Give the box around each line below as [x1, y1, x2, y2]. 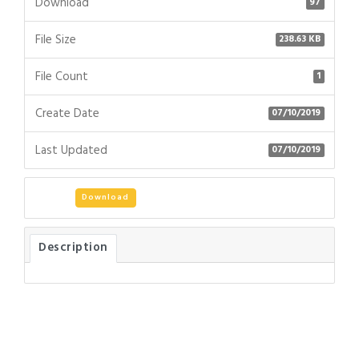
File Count [34, 67, 88, 87]
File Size [34, 30, 76, 50]
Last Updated [34, 140, 107, 160]
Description [38, 238, 108, 257]
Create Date [34, 103, 99, 123]
